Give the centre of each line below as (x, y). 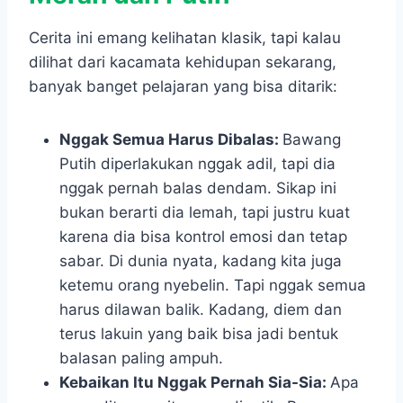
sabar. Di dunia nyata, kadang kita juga (201, 261)
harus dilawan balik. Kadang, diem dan (201, 310)
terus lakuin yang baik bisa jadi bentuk (199, 334)
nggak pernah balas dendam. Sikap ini (198, 188)
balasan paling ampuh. (141, 358)
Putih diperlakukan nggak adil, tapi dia (197, 164)
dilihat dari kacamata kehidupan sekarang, (183, 63)
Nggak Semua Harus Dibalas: (171, 140)
